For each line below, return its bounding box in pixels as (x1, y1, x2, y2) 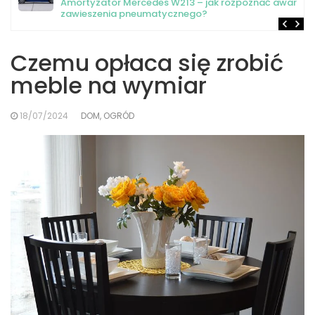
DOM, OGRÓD (81, 110, 134, 122)
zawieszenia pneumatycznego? (60, 7, 207, 20)
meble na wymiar (11, 70, 207, 101)
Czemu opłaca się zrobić (11, 47, 283, 79)
